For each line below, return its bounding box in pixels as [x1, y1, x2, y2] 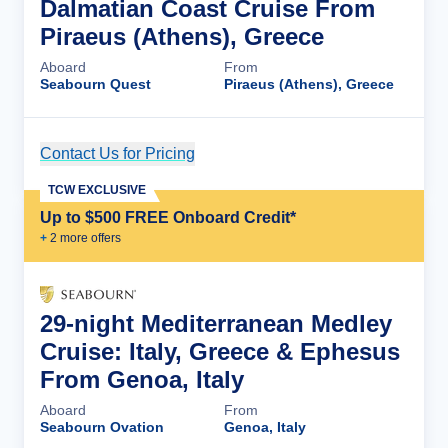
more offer [57, 231, 115, 245]
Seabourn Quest [40, 76, 151, 92]
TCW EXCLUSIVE [48, 183, 146, 197]
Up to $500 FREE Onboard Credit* [40, 209, 296, 226]
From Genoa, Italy [40, 366, 244, 393]
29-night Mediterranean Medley [40, 310, 392, 337]
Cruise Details [282, 145, 388, 162]
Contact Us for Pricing [40, 145, 195, 162]
